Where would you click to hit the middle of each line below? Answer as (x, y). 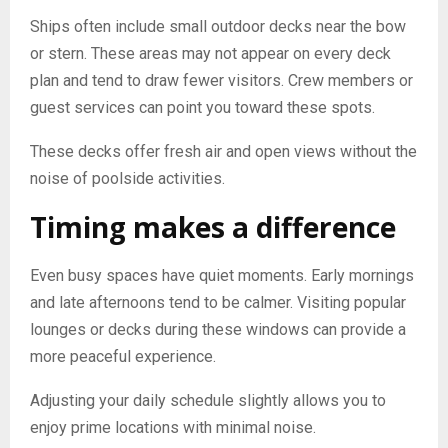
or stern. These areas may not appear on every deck (210, 53)
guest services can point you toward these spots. (202, 107)
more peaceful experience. (123, 356)
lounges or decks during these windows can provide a (218, 329)
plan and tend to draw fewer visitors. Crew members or (221, 80)
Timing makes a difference (213, 226)
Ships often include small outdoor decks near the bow (218, 26)
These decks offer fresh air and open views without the (223, 151)
